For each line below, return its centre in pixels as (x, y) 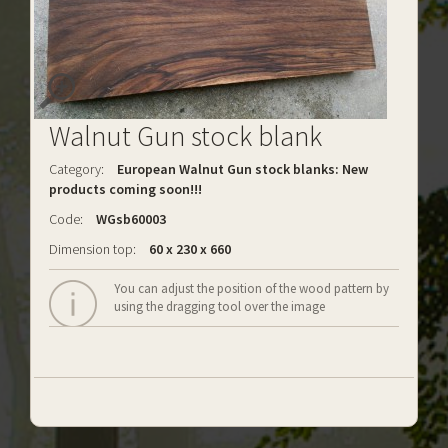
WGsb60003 (129, 219)
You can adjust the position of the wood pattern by (251, 288)
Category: (76, 169)
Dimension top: (92, 249)
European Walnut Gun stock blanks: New (242, 169)
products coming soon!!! (125, 189)
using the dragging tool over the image (219, 306)
